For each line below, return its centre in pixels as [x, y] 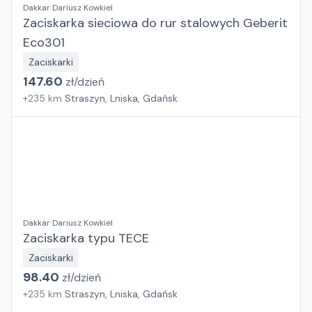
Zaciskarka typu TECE [86, 238]
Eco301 [44, 42]
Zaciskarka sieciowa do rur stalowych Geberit [155, 23]
